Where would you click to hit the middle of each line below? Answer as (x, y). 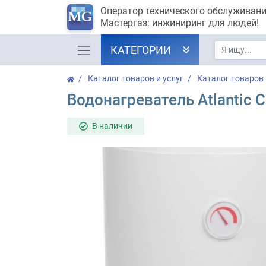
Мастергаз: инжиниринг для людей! (179, 23)
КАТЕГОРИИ (140, 50)
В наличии (112, 126)
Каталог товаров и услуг (135, 78)
